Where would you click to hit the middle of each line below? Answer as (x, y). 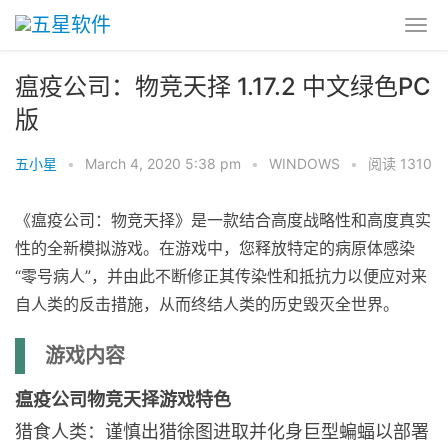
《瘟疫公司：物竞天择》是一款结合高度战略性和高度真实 (223, 220)
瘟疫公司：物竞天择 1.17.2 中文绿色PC (223, 86)
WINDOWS (304, 163)
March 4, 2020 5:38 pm (163, 163)
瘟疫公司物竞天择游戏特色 (123, 399)
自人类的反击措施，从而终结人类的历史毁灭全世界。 (207, 304)
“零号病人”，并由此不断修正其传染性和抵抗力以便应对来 (221, 276)
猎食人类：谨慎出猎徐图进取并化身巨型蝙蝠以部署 (222, 431)
